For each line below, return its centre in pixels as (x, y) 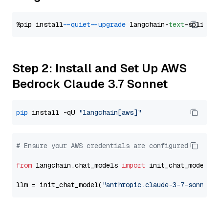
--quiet (79, 24)
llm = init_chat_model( (59, 185)
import (133, 165)
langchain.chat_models (77, 165)
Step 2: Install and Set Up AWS (99, 68)
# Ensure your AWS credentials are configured (102, 146)
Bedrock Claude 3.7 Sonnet (90, 84)
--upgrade (110, 24)
